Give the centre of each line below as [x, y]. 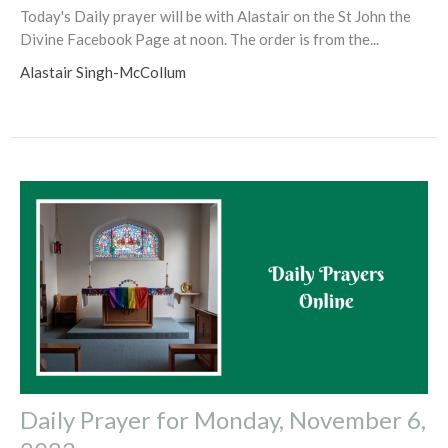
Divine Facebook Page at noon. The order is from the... [199, 39]
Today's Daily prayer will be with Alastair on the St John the [215, 16]
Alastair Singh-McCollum [103, 72]
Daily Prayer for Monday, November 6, [223, 420]
